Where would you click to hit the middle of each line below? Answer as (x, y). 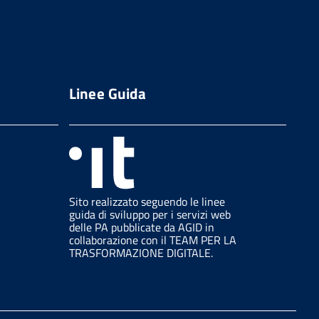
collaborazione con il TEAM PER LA (152, 240)
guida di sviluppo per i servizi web (150, 214)
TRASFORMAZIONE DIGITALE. (141, 252)
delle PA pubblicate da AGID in (141, 227)
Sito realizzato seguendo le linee (147, 201)
